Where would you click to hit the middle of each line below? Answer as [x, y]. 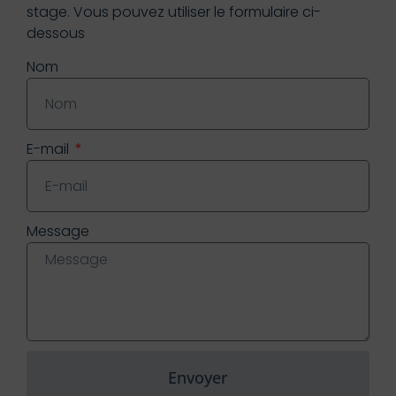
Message [58, 232]
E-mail [49, 149]
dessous [56, 33]
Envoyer [198, 377]
